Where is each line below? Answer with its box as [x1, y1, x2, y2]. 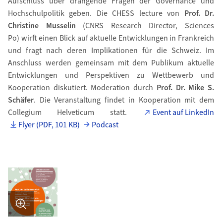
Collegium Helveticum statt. [7, 107, 142, 118]
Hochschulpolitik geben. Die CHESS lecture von [7, 8, 184, 19]
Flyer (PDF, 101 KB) [18, 119, 80, 130]
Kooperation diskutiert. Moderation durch [7, 82, 157, 93]
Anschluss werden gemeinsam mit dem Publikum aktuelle [7, 57, 215, 68]
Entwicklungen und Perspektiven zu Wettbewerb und [7, 70, 215, 81]
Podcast [92, 119, 119, 130]
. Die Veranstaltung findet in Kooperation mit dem [33, 95, 215, 106]
